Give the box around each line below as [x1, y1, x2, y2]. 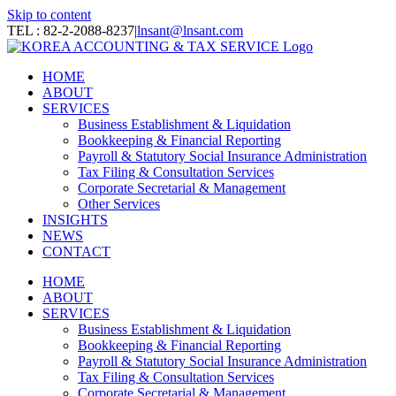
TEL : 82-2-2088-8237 [7, 23, 134, 38]
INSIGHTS [42, 212, 108, 227]
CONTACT [42, 244, 110, 259]
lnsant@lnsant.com [137, 23, 243, 38]
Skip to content [7, 7, 91, 22]
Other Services [78, 196, 160, 211]
